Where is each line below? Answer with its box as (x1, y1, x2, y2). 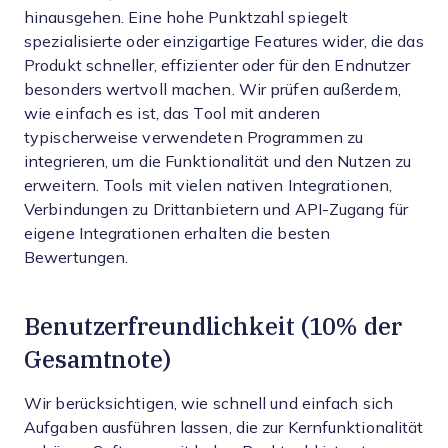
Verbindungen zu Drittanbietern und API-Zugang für (24, 201, 408, 218)
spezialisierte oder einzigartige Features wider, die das (24, 33, 424, 50)
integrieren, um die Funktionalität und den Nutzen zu (24, 153, 412, 170)
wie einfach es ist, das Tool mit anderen (24, 105, 321, 122)
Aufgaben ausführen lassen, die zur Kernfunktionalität (24, 419, 424, 436)
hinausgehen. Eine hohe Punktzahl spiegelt (24, 9, 349, 26)
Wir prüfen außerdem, (238, 81, 401, 98)
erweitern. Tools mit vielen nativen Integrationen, (24, 177, 392, 194)
